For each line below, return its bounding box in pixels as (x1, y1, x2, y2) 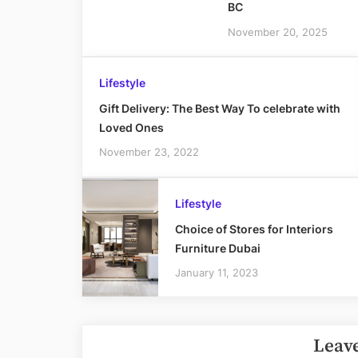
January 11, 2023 (174, 265, 258, 279)
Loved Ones (98, 121, 164, 135)
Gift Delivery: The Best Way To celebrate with (98, 101, 340, 116)
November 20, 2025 (227, 25, 328, 38)
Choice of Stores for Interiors (174, 221, 333, 236)
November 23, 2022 (98, 145, 199, 159)
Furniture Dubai (174, 241, 261, 255)
